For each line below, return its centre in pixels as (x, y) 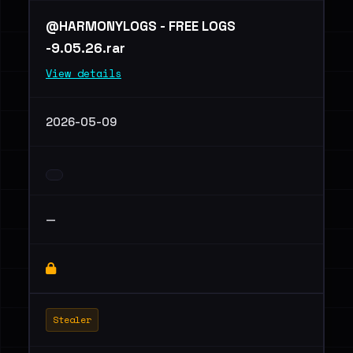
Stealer (72, 320)
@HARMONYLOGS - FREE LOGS (141, 26)
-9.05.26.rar (87, 48)
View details (84, 73)
